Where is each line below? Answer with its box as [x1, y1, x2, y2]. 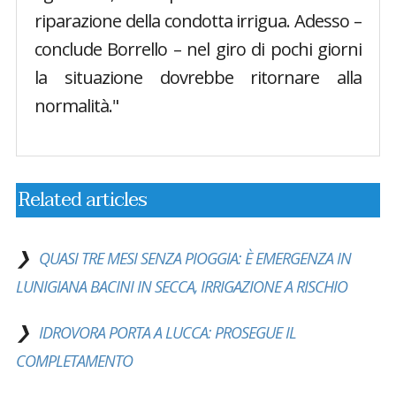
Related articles [18, 183, 147, 217]
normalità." [34, 94, 118, 118]
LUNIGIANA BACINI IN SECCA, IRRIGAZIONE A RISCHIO [15, 276, 347, 297]
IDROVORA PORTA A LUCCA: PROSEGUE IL [38, 322, 296, 343]
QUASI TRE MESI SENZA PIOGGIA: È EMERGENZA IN [38, 247, 351, 269]
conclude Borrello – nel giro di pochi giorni [34, 37, 362, 61]
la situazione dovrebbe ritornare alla [34, 65, 362, 89]
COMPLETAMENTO [15, 350, 133, 371]
